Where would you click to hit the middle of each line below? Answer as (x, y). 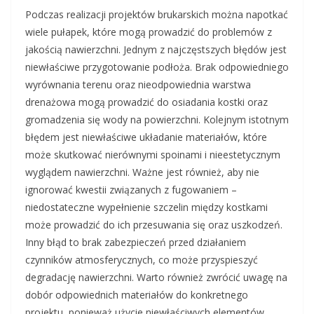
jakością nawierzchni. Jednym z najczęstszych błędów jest (156, 50)
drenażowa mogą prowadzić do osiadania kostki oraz (146, 102)
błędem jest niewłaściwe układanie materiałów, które (146, 137)
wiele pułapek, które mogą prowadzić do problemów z (149, 32)
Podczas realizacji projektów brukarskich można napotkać (157, 15)
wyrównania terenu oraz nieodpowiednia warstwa (138, 85)
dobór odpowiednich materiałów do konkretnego (137, 295)
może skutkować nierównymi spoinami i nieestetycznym (153, 155)
